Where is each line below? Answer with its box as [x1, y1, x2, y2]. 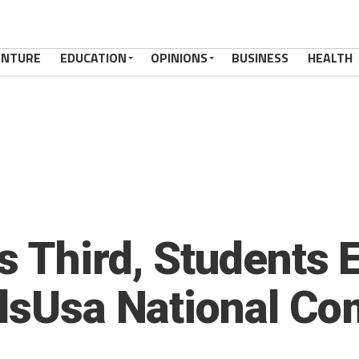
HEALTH [308, 48, 353, 67]
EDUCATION [60, 48, 127, 67]
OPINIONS [151, 48, 208, 67]
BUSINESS [232, 48, 288, 67]
